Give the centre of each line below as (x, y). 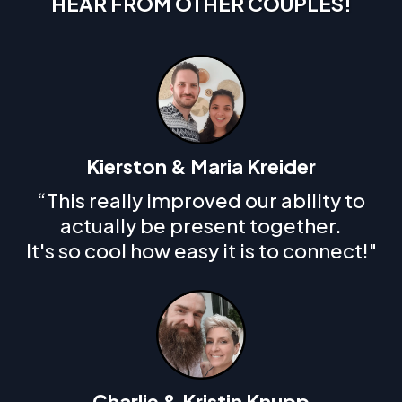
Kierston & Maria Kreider (201, 166)
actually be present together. (201, 225)
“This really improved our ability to (201, 200)
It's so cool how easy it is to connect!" (201, 250)
